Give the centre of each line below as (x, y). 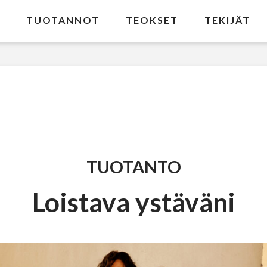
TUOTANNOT (63, 20)
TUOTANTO (133, 167)
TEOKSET (152, 20)
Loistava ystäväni (133, 201)
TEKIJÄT (228, 20)
